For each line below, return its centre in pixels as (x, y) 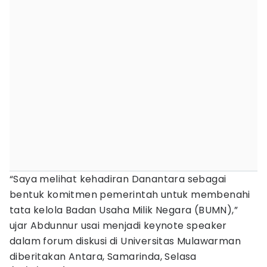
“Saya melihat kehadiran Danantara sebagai (118, 179)
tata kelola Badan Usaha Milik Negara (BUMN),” (124, 210)
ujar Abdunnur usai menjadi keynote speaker (118, 226)
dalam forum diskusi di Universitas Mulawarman (125, 241)
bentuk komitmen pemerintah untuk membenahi (130, 195)
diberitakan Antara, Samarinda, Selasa (103, 257)
